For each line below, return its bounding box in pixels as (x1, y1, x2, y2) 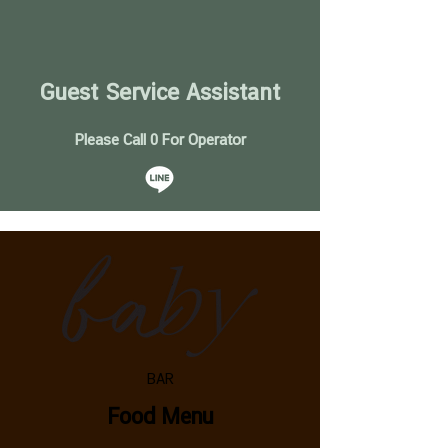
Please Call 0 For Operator (74, 128, 246, 154)
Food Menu (107, 399, 213, 437)
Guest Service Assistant (40, 74, 280, 113)
